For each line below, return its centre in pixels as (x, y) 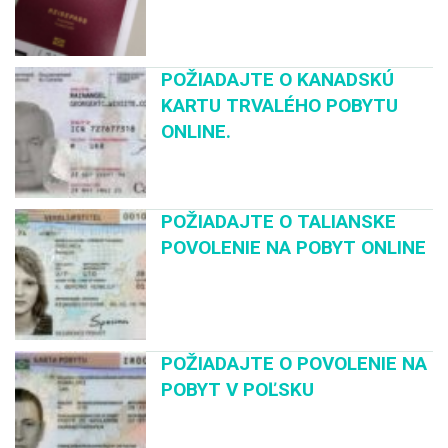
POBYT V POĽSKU (238, 390)
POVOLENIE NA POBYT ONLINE (294, 248)
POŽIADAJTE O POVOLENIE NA (294, 364)
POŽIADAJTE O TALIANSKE (279, 222)
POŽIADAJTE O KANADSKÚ (278, 79)
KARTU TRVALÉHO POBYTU (280, 105)
